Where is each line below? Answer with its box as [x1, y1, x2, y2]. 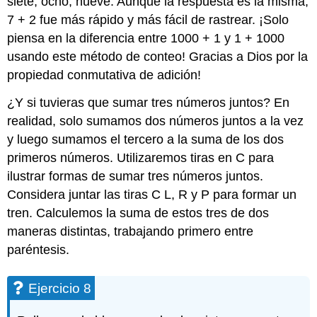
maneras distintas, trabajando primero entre [7, 224, 254, 239]
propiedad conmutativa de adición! [7, 68, 202, 83]
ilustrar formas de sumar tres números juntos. [7, 169, 264, 184]
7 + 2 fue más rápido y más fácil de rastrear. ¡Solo [7, 13, 289, 28]
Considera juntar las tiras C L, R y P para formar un [7, 188, 297, 202]
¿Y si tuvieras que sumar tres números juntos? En [7, 96, 290, 110]
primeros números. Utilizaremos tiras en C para [7, 151, 275, 166]
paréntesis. [7, 243, 70, 258]
